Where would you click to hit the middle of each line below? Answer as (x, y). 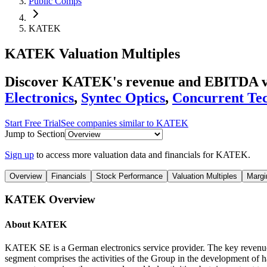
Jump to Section (35, 133)
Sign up (19, 154)
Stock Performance (129, 176)
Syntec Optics (123, 97)
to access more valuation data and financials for (126, 154)
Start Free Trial (33, 123)
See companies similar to (108, 123)
